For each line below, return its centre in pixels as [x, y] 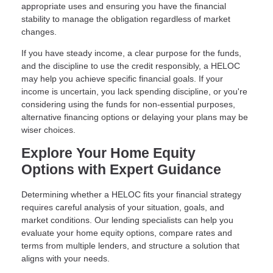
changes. [39, 32]
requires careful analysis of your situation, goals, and [123, 207]
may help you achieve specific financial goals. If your [122, 79]
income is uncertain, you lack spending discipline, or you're [134, 92]
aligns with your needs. [66, 258]
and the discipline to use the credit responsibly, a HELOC [131, 66]
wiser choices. [48, 130]
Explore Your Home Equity [108, 154]
